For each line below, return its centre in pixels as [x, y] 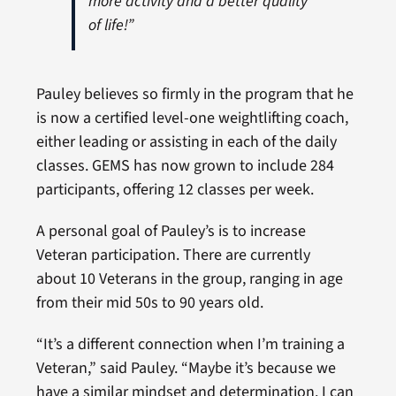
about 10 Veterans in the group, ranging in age [189, 278]
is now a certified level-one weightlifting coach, [192, 118]
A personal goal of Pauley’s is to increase [171, 231]
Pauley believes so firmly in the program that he [194, 94]
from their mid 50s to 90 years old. [149, 302]
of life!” [110, 25]
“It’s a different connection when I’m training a [190, 344]
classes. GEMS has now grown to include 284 [185, 165]
